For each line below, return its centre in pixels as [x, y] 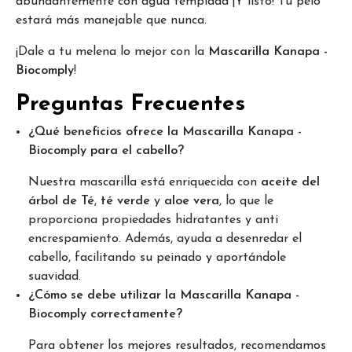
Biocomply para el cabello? [106, 150]
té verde [125, 201]
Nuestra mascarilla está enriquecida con [145, 182]
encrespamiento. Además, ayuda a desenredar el [165, 238]
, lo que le [246, 201]
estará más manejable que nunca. [111, 20]
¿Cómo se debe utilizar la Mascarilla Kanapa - [164, 295]
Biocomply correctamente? [105, 314]
